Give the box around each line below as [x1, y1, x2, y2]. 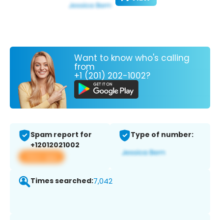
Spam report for [30, 130, 92, 140]
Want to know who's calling [74, 52, 190, 64]
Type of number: [131, 130, 193, 140]
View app [25, 151, 58, 162]
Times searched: [30, 176, 93, 186]
